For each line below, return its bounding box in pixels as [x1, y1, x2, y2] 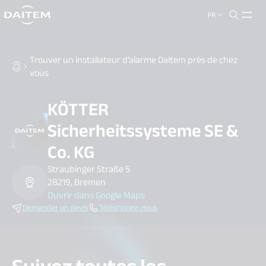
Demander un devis [23, 199, 88, 216]
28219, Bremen [47, 173, 106, 191]
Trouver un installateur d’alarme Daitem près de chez [29, 51, 237, 69]
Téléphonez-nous [99, 199, 157, 216]
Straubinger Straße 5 [47, 160, 130, 178]
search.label [12, 9, 59, 27]
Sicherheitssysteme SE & [47, 114, 238, 147]
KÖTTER [47, 93, 109, 126]
